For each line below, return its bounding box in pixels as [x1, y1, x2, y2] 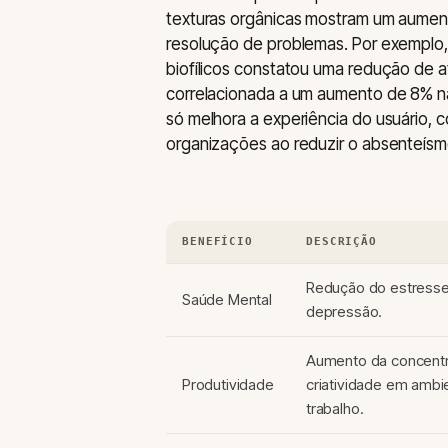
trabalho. [306, 399, 364, 419]
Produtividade [182, 375, 274, 395]
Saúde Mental [182, 290, 272, 310]
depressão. [306, 302, 383, 322]
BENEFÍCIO [182, 235, 253, 249]
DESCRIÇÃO [306, 235, 377, 249]
